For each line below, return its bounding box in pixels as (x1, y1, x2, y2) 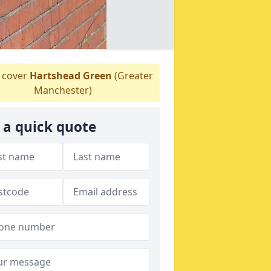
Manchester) (34, 83, 92, 97)
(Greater (112, 68, 153, 82)
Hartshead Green (30, 68, 112, 82)
